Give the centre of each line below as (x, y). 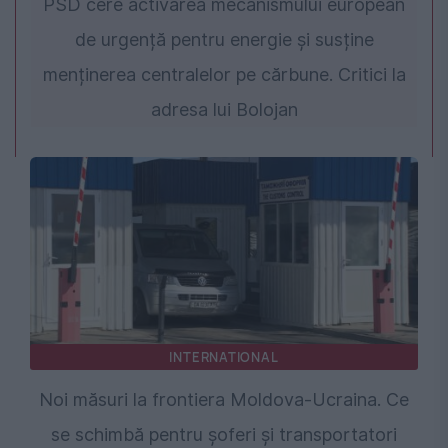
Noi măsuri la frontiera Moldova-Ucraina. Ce (224, 400)
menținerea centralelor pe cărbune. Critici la (224, 75)
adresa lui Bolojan (224, 110)
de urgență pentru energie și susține (224, 40)
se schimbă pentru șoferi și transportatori (224, 435)
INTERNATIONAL (224, 357)
